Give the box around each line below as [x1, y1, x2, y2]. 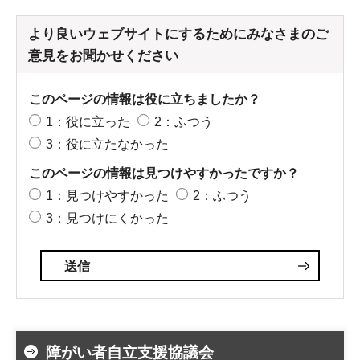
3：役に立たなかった [46, 137, 169, 151]
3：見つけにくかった [46, 211, 169, 225]
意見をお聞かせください [28, 47, 178, 63]
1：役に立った [46, 114, 130, 129]
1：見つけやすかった [46, 188, 169, 202]
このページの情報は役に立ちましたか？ [29, 92, 260, 106]
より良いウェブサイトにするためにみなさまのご [28, 26, 329, 42]
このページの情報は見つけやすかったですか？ [29, 166, 299, 180]
